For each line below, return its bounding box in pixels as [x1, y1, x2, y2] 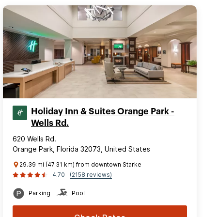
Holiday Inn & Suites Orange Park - [31, 107, 174, 116]
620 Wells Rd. [13, 134, 56, 143]
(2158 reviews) [70, 170, 112, 178]
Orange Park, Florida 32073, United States [13, 144, 150, 153]
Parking [29, 189, 50, 197]
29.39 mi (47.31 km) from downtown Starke [19, 160, 141, 168]
